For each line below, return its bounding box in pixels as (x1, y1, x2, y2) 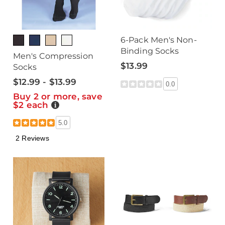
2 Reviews (16, 134, 49, 142)
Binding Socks (121, 46, 179, 56)
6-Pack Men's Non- (121, 35, 197, 45)
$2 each (13, 100, 51, 110)
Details (50, 100, 72, 108)
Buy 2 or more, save (13, 91, 102, 101)
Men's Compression (13, 51, 93, 61)
